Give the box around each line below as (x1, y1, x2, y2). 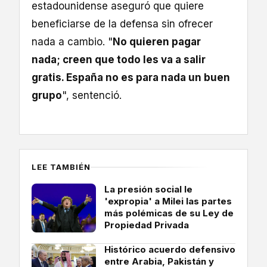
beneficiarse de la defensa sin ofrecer (32, 18, 213, 30)
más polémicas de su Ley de (104, 207, 234, 219)
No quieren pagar (113, 36, 201, 48)
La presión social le (104, 184, 193, 195)
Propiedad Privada (104, 219, 189, 231)
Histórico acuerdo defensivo (104, 244, 235, 256)
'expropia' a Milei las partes (104, 195, 232, 207)
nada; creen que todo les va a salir (32, 54, 206, 66)
